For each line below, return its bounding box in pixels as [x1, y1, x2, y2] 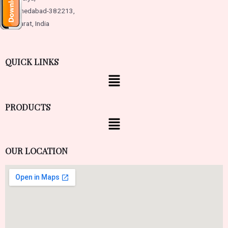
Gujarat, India [10, 19, 49, 28]
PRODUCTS [5, 101, 50, 113]
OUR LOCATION [5, 145, 68, 156]
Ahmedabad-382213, [10, 7, 75, 15]
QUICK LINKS [5, 56, 59, 68]
